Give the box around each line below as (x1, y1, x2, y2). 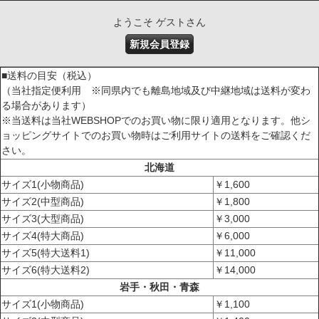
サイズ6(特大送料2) (1, 263, 90, 276)
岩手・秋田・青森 (120, 281, 199, 293)
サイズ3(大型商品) (1, 212, 84, 224)
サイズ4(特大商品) (1, 229, 84, 241)
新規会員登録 (130, 38, 189, 50)
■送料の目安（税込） (1, 69, 97, 81)
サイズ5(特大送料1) (1, 246, 90, 258)
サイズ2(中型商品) (1, 195, 84, 207)
